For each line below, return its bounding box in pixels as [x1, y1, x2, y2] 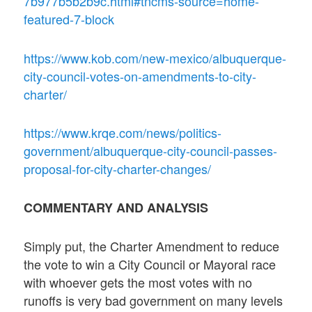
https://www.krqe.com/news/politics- [24, 123, 222, 141]
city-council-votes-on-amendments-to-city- [24, 66, 257, 85]
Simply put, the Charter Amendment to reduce [24, 237, 280, 256]
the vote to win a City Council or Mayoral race [24, 255, 276, 274]
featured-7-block [24, 10, 115, 29]
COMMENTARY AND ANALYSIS [24, 198, 209, 217]
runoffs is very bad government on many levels [24, 291, 283, 310]
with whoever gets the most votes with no [24, 273, 253, 292]
